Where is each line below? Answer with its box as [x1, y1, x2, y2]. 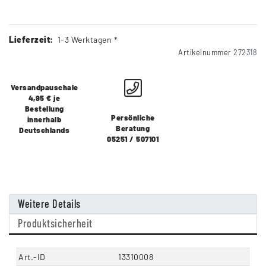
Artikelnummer [178, 47, 233, 58]
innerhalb [27, 115, 62, 125]
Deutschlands [19, 125, 70, 135]
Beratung [116, 123, 150, 134]
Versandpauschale [10, 83, 78, 93]
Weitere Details [18, 197, 81, 211]
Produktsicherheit [18, 217, 93, 230]
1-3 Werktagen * [57, 34, 118, 45]
